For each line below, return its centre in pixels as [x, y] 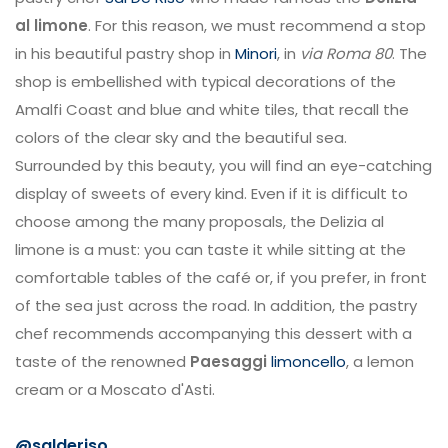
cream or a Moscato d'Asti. [115, 389]
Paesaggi [226, 361]
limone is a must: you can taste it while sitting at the [210, 249]
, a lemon [380, 361]
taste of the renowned [100, 361]
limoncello [308, 361]
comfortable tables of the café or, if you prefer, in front [221, 277]
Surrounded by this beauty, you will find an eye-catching [223, 165]
